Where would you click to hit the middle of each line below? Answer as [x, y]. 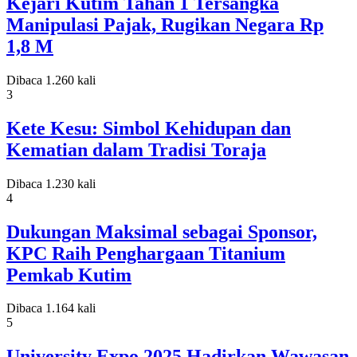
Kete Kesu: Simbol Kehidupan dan [149, 128]
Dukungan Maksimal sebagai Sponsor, [162, 231]
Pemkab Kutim [69, 275]
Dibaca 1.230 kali [51, 183]
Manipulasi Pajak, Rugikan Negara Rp [165, 24]
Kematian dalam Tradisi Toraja [136, 149]
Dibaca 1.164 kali [51, 308]
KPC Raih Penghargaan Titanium [146, 253]
